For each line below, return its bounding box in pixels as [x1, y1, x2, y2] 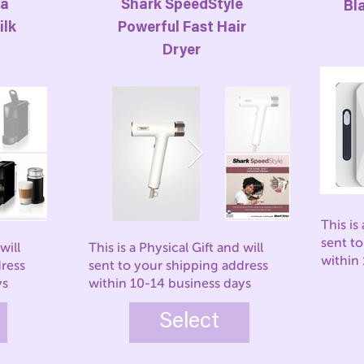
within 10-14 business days [89, 276, 252, 290]
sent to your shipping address [89, 258, 269, 272]
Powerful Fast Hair [117, 21, 246, 36]
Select [159, 311, 220, 333]
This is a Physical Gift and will [89, 240, 264, 254]
